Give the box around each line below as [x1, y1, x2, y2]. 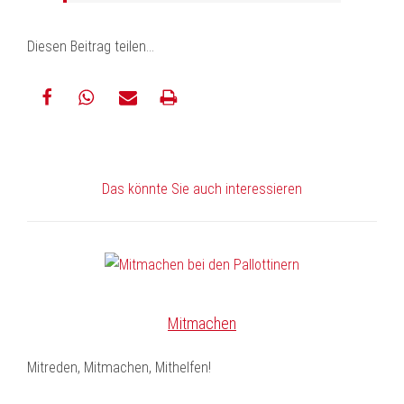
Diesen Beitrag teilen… [27, 38, 154, 55]
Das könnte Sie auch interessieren [102, 180, 302, 197]
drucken [156, 131, 196, 143]
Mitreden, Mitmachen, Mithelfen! [27, 359, 211, 376]
